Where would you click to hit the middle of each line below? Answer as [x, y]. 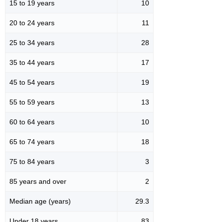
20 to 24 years [32, 23]
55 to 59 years [32, 102]
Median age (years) [40, 201]
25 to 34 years [32, 42]
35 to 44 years [32, 62]
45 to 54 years [32, 82]
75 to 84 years [32, 161]
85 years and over [38, 181]
